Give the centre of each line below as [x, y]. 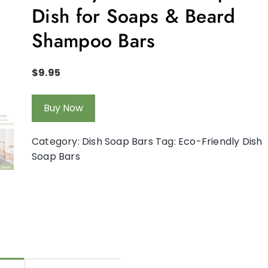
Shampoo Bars [94, 40]
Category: [57, 141]
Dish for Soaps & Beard [134, 16]
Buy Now [63, 108]
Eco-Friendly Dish [220, 141]
